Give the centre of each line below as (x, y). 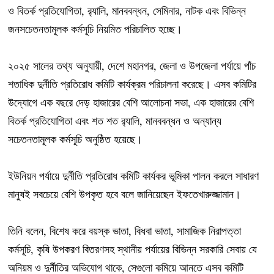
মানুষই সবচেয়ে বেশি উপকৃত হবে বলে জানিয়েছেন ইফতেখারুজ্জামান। (125, 194)
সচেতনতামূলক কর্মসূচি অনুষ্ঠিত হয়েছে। (76, 139)
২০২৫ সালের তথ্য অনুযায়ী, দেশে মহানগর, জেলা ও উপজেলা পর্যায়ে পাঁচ (132, 65)
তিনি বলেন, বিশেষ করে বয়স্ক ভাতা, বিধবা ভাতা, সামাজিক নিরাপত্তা (125, 230)
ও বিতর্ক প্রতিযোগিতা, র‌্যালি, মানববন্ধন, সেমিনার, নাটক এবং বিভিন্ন (127, 10)
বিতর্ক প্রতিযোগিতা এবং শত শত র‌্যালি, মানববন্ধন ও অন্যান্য (115, 120)
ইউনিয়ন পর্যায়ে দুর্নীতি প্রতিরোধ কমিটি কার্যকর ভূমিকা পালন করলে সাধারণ (134, 175)
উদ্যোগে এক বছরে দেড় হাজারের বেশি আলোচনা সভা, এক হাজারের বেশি (131, 102)
